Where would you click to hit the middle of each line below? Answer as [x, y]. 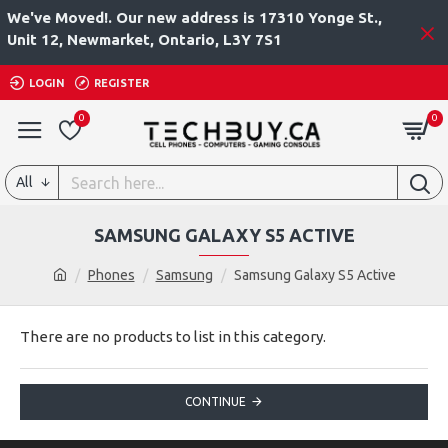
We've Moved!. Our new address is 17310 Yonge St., [194, 17]
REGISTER [121, 82]
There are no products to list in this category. [173, 336]
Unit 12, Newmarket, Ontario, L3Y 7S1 [144, 39]
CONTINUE [215, 401]
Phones [111, 275]
